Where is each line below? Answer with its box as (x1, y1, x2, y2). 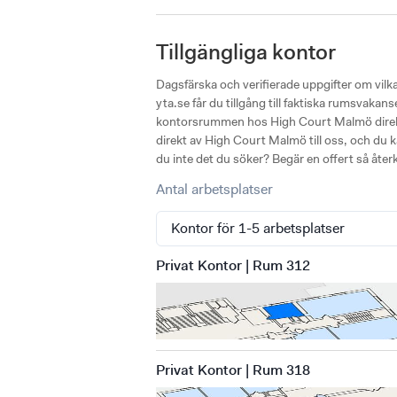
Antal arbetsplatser (156, 179, 273, 198)
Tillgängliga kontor (156, 37, 336, 66)
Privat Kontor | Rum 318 (156, 360, 310, 379)
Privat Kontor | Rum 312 (156, 255, 310, 275)
